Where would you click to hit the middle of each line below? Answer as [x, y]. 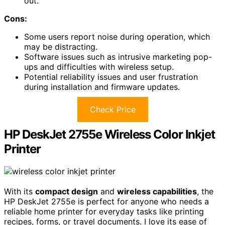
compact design [67, 191]
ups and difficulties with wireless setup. [99, 67]
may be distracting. [61, 46]
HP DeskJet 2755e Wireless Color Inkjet [109, 134]
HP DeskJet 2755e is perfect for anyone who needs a [106, 201]
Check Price [113, 109]
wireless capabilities [157, 191]
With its [20, 191]
